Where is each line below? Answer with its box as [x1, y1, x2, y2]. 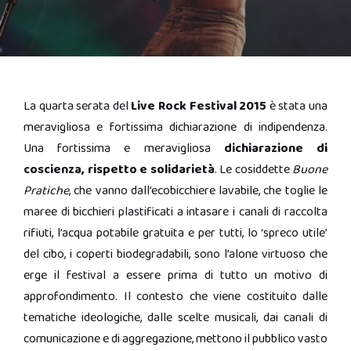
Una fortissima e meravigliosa [24, 139, 211, 158]
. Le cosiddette [214, 160, 292, 179]
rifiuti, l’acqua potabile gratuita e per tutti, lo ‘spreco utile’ [24, 223, 327, 243]
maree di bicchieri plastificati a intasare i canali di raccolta [24, 202, 327, 222]
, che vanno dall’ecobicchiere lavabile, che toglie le [69, 181, 327, 201]
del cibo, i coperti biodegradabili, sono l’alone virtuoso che [24, 244, 327, 264]
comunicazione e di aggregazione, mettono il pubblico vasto [24, 329, 327, 349]
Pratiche [24, 181, 69, 201]
